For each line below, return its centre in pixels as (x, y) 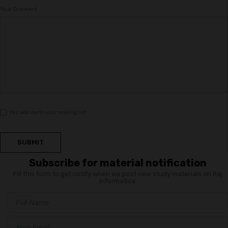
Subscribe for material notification (118, 163)
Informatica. (118, 181)
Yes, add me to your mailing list (47, 113)
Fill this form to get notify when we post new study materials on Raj (118, 174)
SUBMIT (31, 142)
